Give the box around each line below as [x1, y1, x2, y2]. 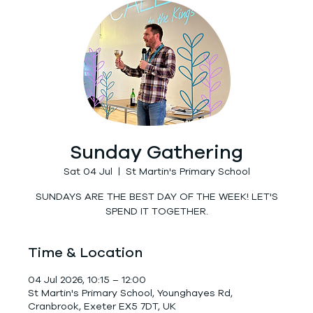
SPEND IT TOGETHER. [105, 205, 208, 218]
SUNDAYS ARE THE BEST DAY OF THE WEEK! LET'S [35, 190, 278, 203]
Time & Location [28, 243, 143, 262]
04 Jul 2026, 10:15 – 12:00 [28, 273, 146, 286]
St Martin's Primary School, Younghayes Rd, [28, 286, 233, 300]
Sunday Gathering [70, 139, 243, 166]
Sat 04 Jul [63, 165, 112, 178]
